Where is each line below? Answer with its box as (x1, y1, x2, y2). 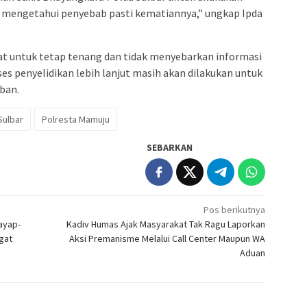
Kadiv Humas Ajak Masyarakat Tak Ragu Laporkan (66, 217, 266, 230)
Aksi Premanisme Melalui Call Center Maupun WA (69, 232, 266, 245)
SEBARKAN (147, 140, 193, 153)
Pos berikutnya (204, 203, 266, 216)
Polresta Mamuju (42, 112, 110, 125)
